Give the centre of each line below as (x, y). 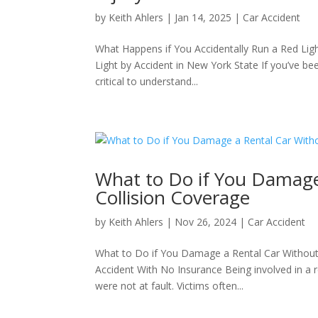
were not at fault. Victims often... (170, 286)
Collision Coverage (173, 197)
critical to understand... (147, 81)
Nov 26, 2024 (206, 222)
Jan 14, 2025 (203, 17)
